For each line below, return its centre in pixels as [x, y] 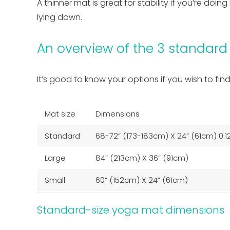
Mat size [60, 113]
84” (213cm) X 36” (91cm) [142, 158]
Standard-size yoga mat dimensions [131, 210]
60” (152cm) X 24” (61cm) [142, 180]
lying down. [61, 17]
